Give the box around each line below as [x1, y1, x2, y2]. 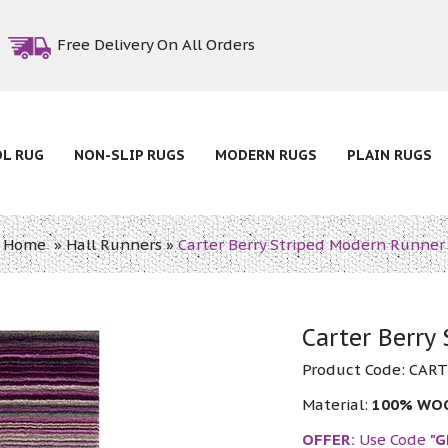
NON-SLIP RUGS [74, 146, 185, 164]
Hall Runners [66, 234, 162, 254]
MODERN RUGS [215, 146, 317, 164]
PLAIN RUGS [347, 146, 432, 164]
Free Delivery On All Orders [57, 35, 255, 54]
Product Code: [302, 359, 410, 379]
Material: [302, 394, 373, 414]
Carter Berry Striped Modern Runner [178, 234, 445, 254]
